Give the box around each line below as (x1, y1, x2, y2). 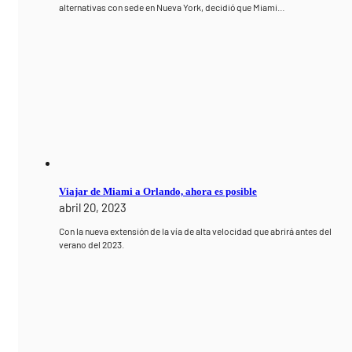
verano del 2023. (59, 239, 125, 251)
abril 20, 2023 (59, 200, 127, 215)
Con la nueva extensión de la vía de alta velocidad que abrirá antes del (59, 225, 332, 237)
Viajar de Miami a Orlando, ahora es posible (59, 185, 258, 198)
